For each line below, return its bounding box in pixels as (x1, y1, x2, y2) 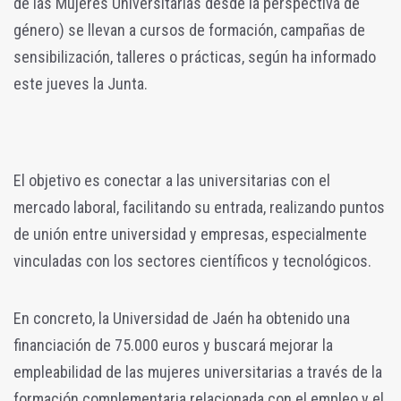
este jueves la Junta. (13, 73, 148, 93)
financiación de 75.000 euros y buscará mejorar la (13, 335, 333, 354)
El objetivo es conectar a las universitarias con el (13, 170, 330, 190)
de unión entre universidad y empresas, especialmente (13, 224, 367, 243)
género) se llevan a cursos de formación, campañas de (13, 20, 365, 39)
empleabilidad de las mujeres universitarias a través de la (13, 362, 382, 381)
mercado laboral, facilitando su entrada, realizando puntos (13, 197, 385, 217)
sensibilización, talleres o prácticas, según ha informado (13, 47, 376, 66)
